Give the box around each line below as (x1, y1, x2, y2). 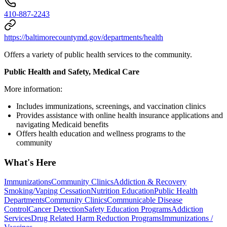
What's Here (4, 157, 56, 168)
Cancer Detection (28, 205, 84, 214)
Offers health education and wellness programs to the (16, 129, 185, 138)
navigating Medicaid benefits (16, 120, 108, 129)
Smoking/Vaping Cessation (4, 186, 91, 196)
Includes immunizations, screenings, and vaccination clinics (16, 101, 206, 110)
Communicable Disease (107, 196, 182, 205)
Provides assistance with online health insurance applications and (16, 110, 223, 120)
